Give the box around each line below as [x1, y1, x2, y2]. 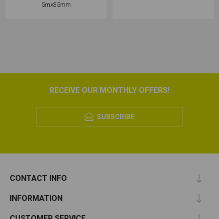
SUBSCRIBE [97, 113, 134, 121]
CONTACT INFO [10, 174, 67, 183]
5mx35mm [41, 1, 71, 9]
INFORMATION [10, 194, 63, 203]
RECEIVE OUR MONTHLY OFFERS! [49, 86, 170, 95]
